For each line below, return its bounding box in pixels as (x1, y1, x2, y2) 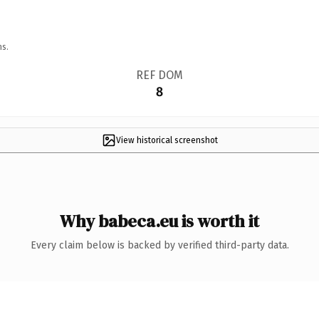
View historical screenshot (115, 135, 218, 145)
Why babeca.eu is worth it (60, 209, 259, 233)
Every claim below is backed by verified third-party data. (30, 239, 289, 251)
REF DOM (135, 68, 183, 82)
